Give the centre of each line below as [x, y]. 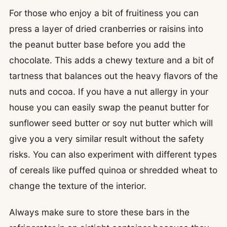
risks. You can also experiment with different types [113, 155]
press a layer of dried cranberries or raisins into [106, 29]
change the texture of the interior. [78, 186]
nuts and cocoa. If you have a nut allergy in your [109, 92]
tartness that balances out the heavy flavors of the [113, 76]
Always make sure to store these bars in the [99, 212]
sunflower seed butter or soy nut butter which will [111, 123]
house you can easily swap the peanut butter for [109, 107]
